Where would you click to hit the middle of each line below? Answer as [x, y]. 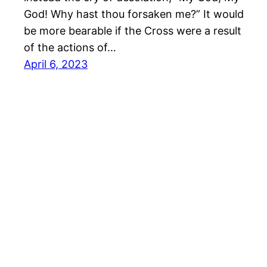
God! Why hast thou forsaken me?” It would [134, 14]
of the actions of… [70, 48]
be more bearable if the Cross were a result [133, 31]
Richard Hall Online [72, 238]
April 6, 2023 [56, 64]
